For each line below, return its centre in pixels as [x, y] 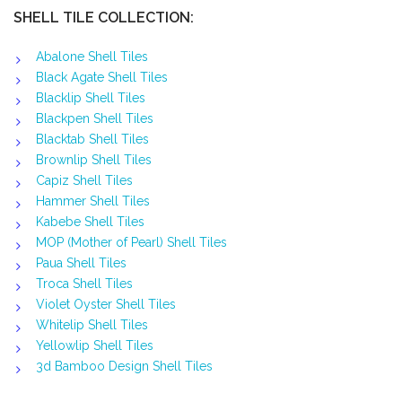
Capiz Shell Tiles [84, 181]
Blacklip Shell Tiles [91, 98]
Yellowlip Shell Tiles [95, 346]
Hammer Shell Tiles [93, 201]
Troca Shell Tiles [84, 284]
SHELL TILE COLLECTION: [104, 18]
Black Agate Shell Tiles [102, 78]
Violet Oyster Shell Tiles [106, 305]
